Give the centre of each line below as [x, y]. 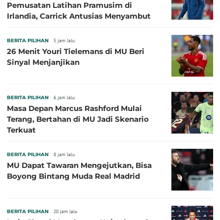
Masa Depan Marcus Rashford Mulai [74, 108]
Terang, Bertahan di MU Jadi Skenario [78, 119]
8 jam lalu [64, 154]
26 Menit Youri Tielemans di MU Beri [76, 51]
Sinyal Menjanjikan [43, 62]
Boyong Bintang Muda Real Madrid [73, 176]
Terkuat [21, 130]
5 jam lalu [64, 40]
